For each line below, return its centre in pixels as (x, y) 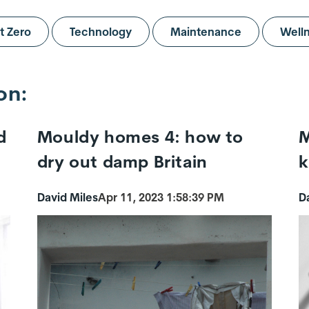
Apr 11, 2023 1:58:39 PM (161, 197)
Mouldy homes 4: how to (140, 137)
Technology (101, 32)
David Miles (67, 197)
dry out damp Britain (122, 162)
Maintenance (206, 32)
